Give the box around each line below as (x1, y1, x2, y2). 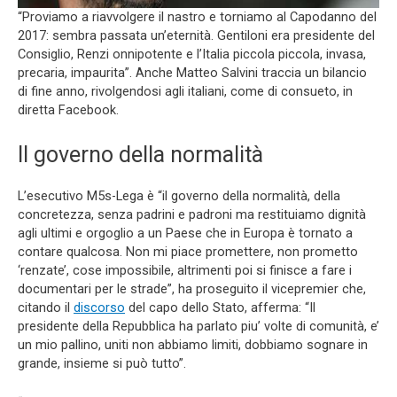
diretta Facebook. (18, 102, 122, 119)
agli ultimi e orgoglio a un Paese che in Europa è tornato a (18, 224, 353, 241)
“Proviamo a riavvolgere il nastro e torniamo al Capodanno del (18, 9, 377, 26)
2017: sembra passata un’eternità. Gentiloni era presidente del (18, 27, 375, 44)
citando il (18, 299, 74, 315)
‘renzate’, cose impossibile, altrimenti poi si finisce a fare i (18, 261, 352, 278)
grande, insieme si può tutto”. (18, 354, 190, 371)
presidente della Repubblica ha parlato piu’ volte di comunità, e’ (18, 317, 379, 334)
